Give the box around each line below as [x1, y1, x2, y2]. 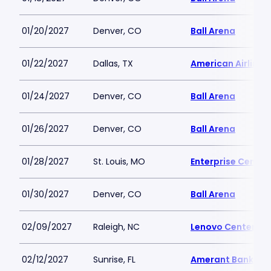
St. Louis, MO [93, 155, 145, 168]
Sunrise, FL [93, 253, 135, 266]
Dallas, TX [93, 57, 133, 70]
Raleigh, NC [93, 221, 140, 233]
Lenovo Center [191, 221, 255, 233]
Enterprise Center [191, 155, 269, 168]
